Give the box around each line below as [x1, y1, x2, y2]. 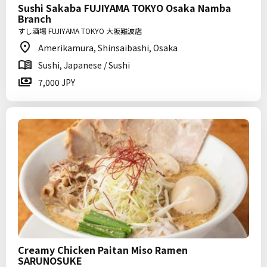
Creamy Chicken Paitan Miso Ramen [18, 243, 188, 257]
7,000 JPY [38, 76, 75, 88]
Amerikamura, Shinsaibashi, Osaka [38, 42, 178, 54]
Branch [18, 11, 51, 26]
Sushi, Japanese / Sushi [38, 59, 130, 71]
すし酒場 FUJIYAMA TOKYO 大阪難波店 [18, 26, 142, 36]
